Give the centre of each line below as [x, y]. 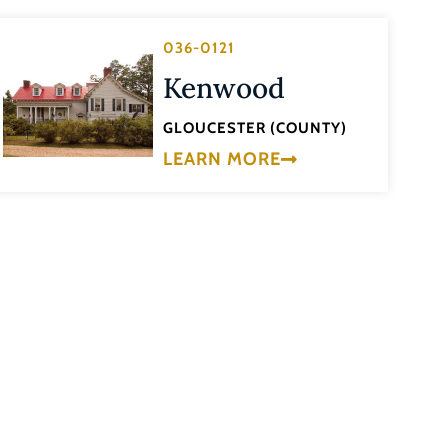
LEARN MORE [222, 158]
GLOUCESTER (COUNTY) [255, 128]
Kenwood [224, 88]
